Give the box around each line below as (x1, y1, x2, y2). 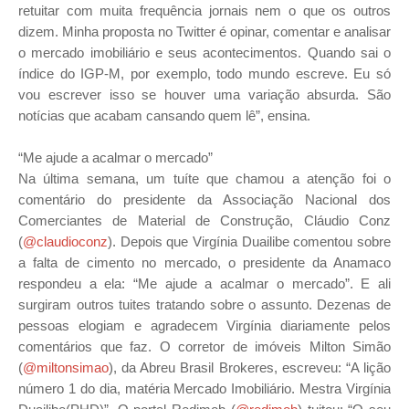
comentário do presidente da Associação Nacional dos (18, 192, 391, 207)
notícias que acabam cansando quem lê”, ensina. (18, 108, 314, 123)
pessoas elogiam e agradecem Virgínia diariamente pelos (18, 318, 391, 333)
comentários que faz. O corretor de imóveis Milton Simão (18, 339, 391, 354)
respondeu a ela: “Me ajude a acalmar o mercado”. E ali (18, 276, 391, 291)
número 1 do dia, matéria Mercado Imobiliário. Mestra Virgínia (18, 381, 391, 396)
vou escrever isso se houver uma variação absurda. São (18, 87, 391, 102)
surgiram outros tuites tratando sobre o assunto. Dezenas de (18, 297, 391, 312)
